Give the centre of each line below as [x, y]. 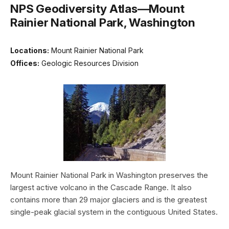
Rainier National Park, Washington [103, 22]
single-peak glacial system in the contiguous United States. [114, 212]
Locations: [30, 50]
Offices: [25, 63]
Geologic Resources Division [90, 63]
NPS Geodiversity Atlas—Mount [97, 8]
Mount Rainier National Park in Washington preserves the [109, 175]
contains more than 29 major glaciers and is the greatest [109, 200]
